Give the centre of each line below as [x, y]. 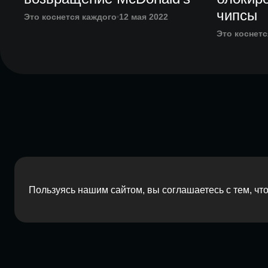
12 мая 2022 [143, 17]
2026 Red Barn [107, 256]
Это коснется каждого [70, 17]
